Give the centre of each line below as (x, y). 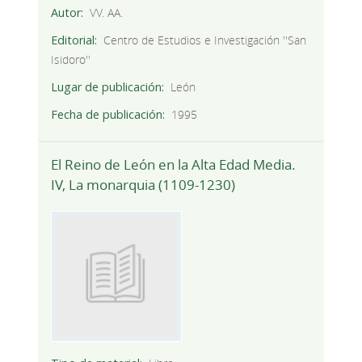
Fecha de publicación (106, 114)
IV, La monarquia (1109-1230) (143, 185)
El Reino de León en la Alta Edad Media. (173, 165)
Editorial (72, 40)
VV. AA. (107, 12)
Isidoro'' (70, 59)
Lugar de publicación (106, 86)
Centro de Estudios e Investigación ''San (205, 40)
